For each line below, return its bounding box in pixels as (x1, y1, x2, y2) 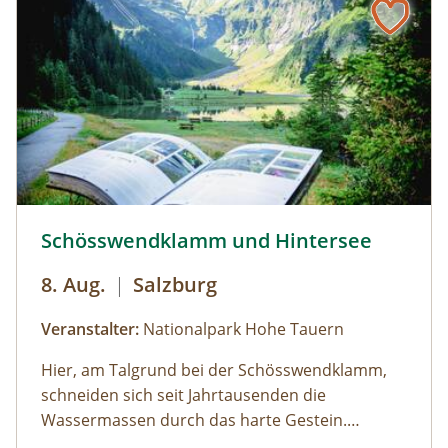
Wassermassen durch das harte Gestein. (41, 409, 347, 432)
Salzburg (133, 271, 217, 299)
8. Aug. (41, 271, 106, 299)
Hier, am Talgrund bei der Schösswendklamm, (41, 359, 387, 382)
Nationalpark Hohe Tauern (139, 318, 344, 341)
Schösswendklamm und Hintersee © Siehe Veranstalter (17, 214, 434, 237)
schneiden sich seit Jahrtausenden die (41, 384, 326, 407)
